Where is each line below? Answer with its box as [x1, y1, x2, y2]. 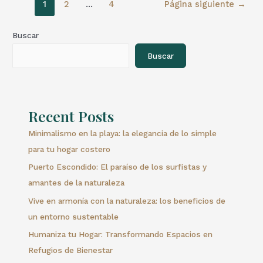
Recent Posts [28, 106, 114, 126]
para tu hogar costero [28, 144, 111, 154]
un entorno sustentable [28, 211, 119, 221]
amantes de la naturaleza [28, 178, 125, 188]
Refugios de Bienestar [28, 245, 113, 255]
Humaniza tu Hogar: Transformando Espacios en [28, 229, 213, 239]
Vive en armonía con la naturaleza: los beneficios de [28, 195, 226, 205]
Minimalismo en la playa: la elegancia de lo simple [28, 128, 217, 138]
